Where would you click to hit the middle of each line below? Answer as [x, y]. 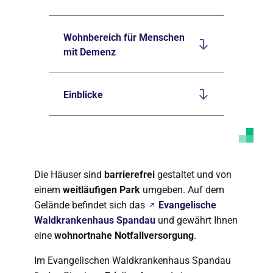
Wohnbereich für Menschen [124, 37]
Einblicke [83, 95]
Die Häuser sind [69, 175]
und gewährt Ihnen [197, 220]
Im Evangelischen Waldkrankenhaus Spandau [133, 261]
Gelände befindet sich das [91, 205]
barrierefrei [129, 175]
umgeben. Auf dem [182, 190]
